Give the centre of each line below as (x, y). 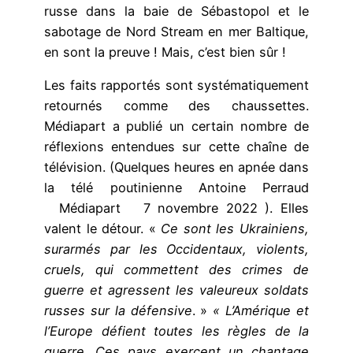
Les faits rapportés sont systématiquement (176, 85)
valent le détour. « (103, 229)
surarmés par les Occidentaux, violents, (176, 249)
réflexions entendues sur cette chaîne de (176, 147)
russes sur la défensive (118, 311)
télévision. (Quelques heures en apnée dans (176, 167)
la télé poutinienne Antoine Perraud (176, 188)
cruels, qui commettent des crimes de (176, 270)
